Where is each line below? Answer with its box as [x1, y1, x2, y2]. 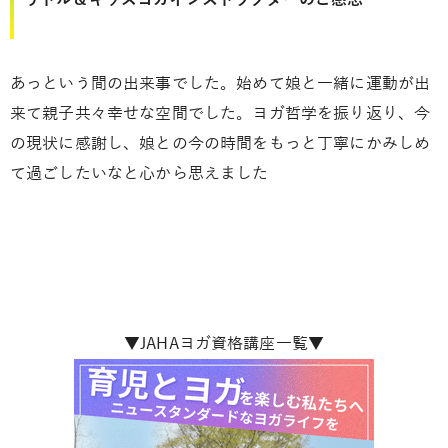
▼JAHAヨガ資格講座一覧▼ [123, 334, 325, 353]
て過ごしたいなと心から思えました [10, 164, 269, 183]
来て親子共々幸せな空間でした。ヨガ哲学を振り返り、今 [10, 104, 431, 123]
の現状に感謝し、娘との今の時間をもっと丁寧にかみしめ [10, 134, 431, 153]
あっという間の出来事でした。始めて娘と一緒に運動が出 [10, 74, 431, 93]
